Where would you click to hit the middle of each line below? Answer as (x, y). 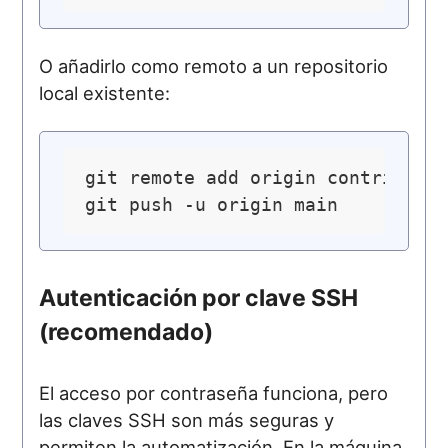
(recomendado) (126, 332)
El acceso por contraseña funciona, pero (214, 392)
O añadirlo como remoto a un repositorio (214, 65)
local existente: (105, 92)
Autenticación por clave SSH (199, 298)
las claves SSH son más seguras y (187, 419)
